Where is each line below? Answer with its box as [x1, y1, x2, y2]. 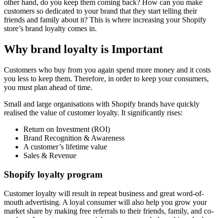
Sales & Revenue [23, 151, 76, 160]
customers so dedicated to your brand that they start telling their [4, 7, 197, 16]
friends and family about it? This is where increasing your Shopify [4, 16, 206, 24]
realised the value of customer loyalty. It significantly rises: [4, 109, 182, 117]
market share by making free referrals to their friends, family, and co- [4, 206, 214, 215]
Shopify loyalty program [4, 169, 103, 180]
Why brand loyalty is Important [4, 43, 163, 56]
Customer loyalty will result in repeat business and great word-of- [4, 189, 204, 198]
